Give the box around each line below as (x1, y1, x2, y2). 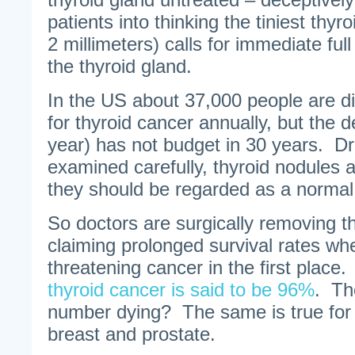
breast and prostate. (48, 323, 216, 345)
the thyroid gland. (48, 55, 192, 77)
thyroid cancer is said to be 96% (48, 279, 315, 300)
